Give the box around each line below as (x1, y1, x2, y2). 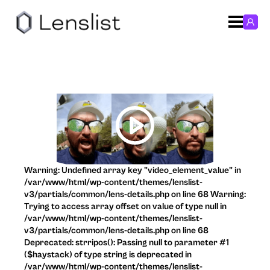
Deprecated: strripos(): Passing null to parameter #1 (24, 237, 229, 248)
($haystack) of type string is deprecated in (24, 249, 192, 260)
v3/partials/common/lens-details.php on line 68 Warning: (24, 189, 246, 199)
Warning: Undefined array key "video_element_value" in (24, 165, 241, 175)
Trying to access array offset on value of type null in (24, 201, 227, 212)
